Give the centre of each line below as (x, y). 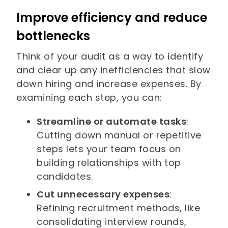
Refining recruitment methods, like (119, 208)
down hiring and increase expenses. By (109, 84)
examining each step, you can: (91, 98)
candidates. (65, 177)
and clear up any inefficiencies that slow (113, 70)
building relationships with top (109, 163)
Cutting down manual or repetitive (119, 135)
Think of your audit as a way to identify (110, 56)
